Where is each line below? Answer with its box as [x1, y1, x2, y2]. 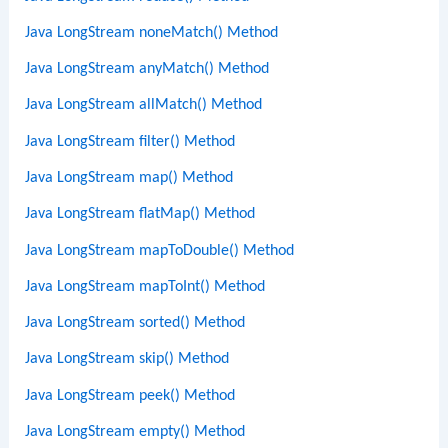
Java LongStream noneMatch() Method [25, 24, 279, 41]
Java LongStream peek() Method [25, 387, 236, 404]
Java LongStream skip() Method [25, 351, 230, 368]
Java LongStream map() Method [25, 170, 234, 186]
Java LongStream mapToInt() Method [25, 278, 266, 295]
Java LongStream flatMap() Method [25, 206, 256, 223]
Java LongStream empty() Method [25, 424, 246, 441]
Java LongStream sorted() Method [25, 315, 246, 332]
